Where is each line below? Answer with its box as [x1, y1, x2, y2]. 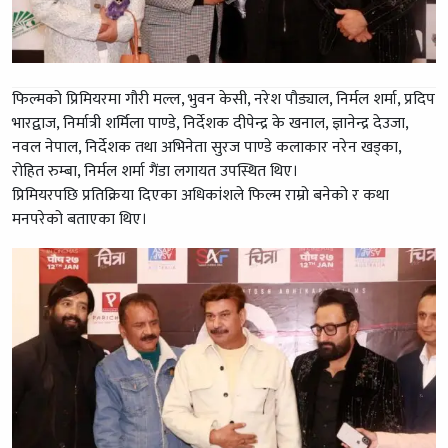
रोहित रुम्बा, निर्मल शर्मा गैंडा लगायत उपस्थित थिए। [12, 158, 298, 186]
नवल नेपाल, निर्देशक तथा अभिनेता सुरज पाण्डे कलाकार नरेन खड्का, [12, 134, 401, 162]
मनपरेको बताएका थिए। [12, 206, 147, 234]
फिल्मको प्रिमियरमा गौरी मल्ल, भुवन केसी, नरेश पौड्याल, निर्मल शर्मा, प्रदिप [12, 86, 435, 114]
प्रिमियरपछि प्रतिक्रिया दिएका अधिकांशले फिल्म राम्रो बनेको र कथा [12, 182, 389, 210]
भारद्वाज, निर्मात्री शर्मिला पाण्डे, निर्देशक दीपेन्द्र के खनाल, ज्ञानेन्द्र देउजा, [12, 110, 408, 138]
